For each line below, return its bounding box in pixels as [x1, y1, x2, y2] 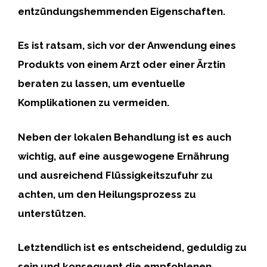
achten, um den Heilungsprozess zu [18, 188, 196, 200]
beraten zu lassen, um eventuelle [18, 77, 185, 89]
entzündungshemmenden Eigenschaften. [18, 5, 225, 17]
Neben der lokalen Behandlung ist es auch [18, 131, 231, 143]
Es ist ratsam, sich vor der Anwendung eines [18, 39, 236, 51]
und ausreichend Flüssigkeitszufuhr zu [18, 169, 213, 181]
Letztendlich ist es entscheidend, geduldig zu [18, 241, 247, 253]
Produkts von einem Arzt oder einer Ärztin [18, 58, 225, 70]
